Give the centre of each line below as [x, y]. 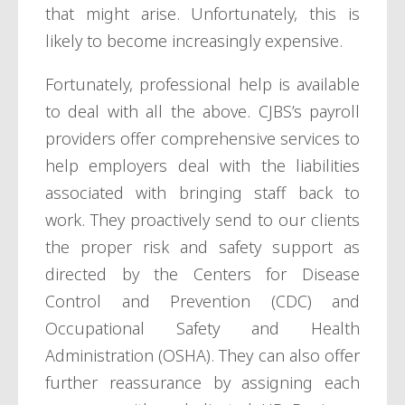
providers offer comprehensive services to [202, 139]
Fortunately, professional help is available [202, 85]
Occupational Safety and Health [202, 329]
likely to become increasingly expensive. [194, 41]
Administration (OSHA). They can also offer [202, 356]
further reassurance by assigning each [202, 383]
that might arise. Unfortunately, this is [202, 14]
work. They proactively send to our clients [202, 220]
